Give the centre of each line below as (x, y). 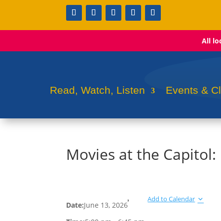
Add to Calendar (171, 199)
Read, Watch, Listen (97, 90)
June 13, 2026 (106, 205)
